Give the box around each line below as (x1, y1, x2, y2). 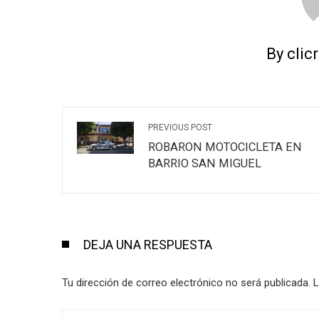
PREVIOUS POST (148, 122, 212, 132)
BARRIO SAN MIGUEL (148, 156, 261, 170)
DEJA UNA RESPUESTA (83, 236, 212, 252)
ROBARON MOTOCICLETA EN (148, 140, 302, 154)
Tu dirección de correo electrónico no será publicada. (62, 276, 310, 289)
